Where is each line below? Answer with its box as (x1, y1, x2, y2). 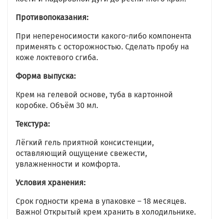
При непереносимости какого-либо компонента (16, 31, 192, 41)
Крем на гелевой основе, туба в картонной (16, 90, 173, 99)
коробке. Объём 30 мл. (16, 101, 98, 110)
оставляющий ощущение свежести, (16, 149, 147, 158)
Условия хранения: (16, 178, 86, 187)
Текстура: (16, 119, 50, 129)
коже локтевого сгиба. (16, 53, 98, 62)
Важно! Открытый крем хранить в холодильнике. (16, 207, 196, 217)
